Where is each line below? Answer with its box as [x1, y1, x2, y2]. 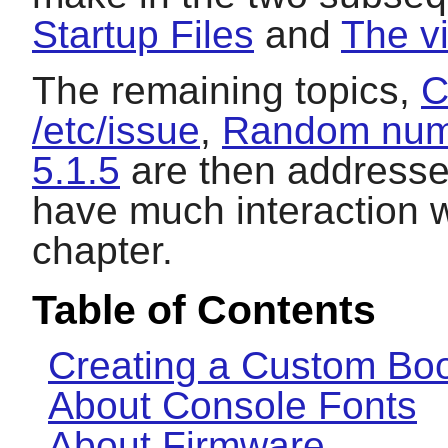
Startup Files [32, 13, 254, 57]
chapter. [32, 229, 173, 273]
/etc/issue [32, 109, 200, 153]
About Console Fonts [48, 384, 417, 428]
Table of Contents [32, 287, 376, 334]
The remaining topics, [32, 69, 421, 113]
